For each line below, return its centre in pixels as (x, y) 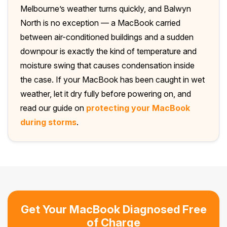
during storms (48, 122)
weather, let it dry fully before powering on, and (106, 93)
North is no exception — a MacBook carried (100, 23)
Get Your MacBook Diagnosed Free (113, 209)
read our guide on (53, 108)
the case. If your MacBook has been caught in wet (112, 79)
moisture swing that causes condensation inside (107, 65)
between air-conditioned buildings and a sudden (107, 37)
